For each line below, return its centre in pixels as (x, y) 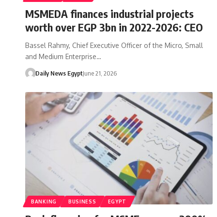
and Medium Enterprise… (63, 56)
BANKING (44, 201)
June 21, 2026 (100, 73)
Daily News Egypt (59, 73)
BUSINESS (82, 201)
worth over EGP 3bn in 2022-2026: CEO (114, 27)
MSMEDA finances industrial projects (109, 13)
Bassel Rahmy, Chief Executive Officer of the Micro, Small (114, 45)
